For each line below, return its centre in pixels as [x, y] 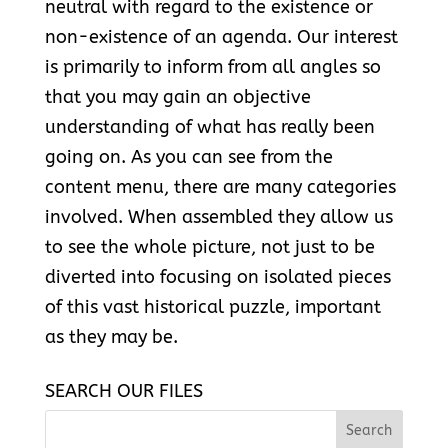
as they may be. [111, 337]
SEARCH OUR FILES [123, 391]
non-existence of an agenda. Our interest [221, 37]
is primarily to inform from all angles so [212, 67]
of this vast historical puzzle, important [212, 307]
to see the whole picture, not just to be [209, 247]
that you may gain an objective [177, 97]
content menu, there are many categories [220, 187]
